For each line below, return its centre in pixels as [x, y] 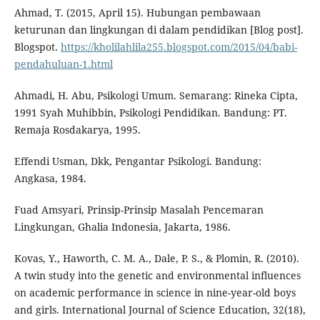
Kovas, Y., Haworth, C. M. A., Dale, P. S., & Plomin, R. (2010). [156, 259]
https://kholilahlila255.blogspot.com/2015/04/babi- [179, 47]
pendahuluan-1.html [63, 64]
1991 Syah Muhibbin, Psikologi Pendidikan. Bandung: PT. [150, 113]
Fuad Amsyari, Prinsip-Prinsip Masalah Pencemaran [139, 210]
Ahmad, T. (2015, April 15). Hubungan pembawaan [137, 13]
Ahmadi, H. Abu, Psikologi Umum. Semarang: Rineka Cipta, [156, 96]
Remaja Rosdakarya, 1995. [77, 130]
